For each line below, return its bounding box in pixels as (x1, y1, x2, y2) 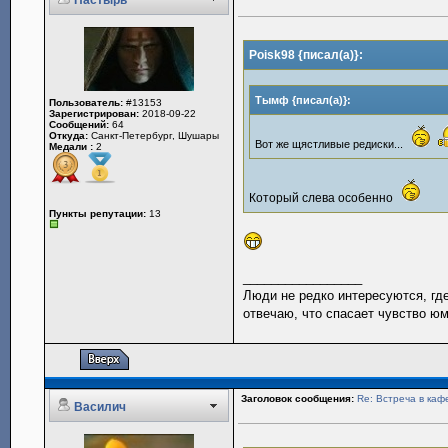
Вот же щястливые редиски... (255, 138, 407, 150)
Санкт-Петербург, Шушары (88, 130, 220, 141)
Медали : (49, 141, 94, 152)
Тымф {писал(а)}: (255, 94, 352, 106)
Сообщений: (49, 119, 110, 130)
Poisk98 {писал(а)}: (249, 48, 364, 61)
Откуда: (49, 130, 89, 141)
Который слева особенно (249, 191, 397, 204)
